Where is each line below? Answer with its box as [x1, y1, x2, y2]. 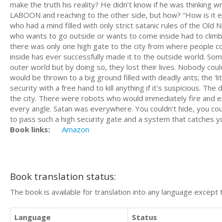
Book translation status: [10, 170, 116, 182]
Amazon [62, 124, 89, 134]
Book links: [10, 124, 50, 134]
